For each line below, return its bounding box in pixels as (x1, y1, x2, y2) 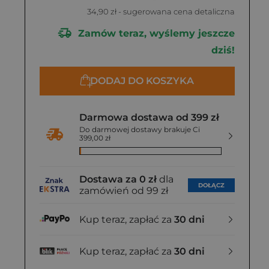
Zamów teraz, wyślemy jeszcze (75, 27, 235, 39)
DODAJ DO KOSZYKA (90, 75, 194, 86)
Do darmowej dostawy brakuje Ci (79, 125, 200, 134)
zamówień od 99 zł (79, 185, 168, 196)
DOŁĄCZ (198, 181, 225, 189)
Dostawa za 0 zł (79, 174, 157, 185)
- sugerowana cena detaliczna (116, 7, 235, 16)
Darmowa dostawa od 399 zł (79, 112, 219, 123)
